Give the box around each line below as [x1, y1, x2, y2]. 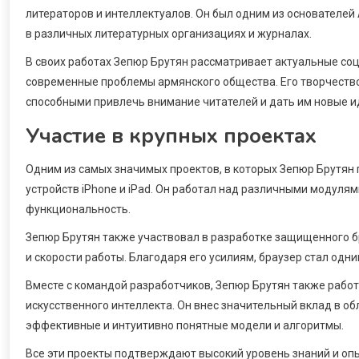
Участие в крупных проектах [26, 121, 317, 150]
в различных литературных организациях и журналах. [26, 26, 312, 40]
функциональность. [26, 202, 131, 216]
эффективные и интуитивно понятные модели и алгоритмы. [26, 318, 344, 332]
